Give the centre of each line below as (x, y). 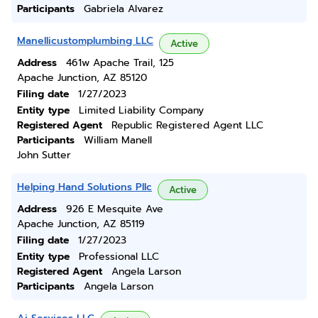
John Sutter (44, 155)
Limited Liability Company (141, 110)
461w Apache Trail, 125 (120, 63)
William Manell (118, 140)
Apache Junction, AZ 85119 (81, 224)
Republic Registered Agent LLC (187, 125)
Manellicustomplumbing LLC (85, 41)
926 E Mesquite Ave (115, 209)
